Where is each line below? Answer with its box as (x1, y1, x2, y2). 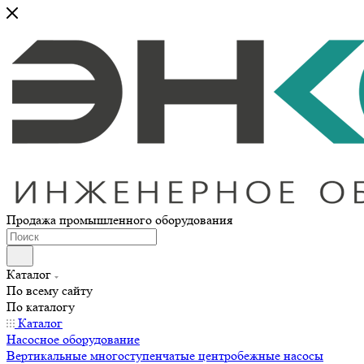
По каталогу (6, 299, 75, 314)
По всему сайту (6, 283, 93, 298)
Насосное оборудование (6, 331, 140, 347)
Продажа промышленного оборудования (6, 212, 232, 227)
